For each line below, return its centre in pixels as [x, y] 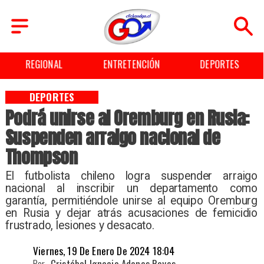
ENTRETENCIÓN [50, 64]
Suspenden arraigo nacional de [113, 138]
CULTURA [226, 64]
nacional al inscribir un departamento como [131, 188]
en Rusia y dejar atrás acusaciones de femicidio [131, 213]
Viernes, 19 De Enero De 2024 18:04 [104, 251]
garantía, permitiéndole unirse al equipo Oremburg [131, 200]
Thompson [41, 157]
